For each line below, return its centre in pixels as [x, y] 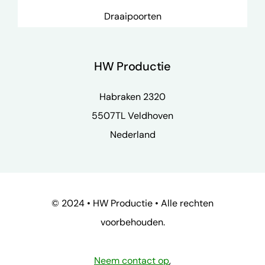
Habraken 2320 [132, 97]
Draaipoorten [132, 16]
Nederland [132, 135]
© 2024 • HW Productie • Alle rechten [132, 203]
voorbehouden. [132, 222]
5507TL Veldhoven [132, 116]
